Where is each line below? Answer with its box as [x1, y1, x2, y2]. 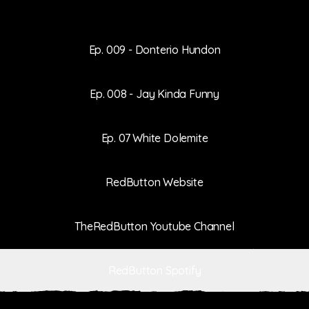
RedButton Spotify [108, 263, 201, 277]
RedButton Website [106, 175, 203, 189]
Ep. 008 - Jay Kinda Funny [90, 86, 219, 101]
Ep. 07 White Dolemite [101, 130, 208, 145]
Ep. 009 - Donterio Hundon [88, 42, 221, 57]
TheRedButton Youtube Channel [74, 219, 235, 233]
